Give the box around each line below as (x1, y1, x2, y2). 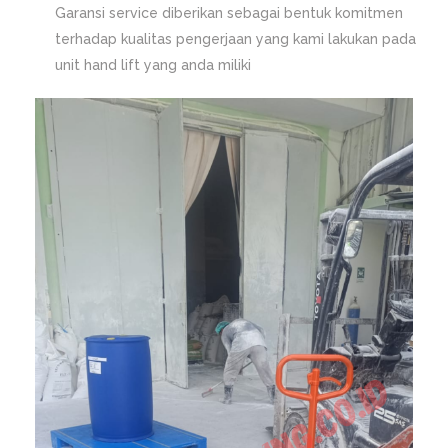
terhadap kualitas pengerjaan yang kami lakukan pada (55, 31, 416, 47)
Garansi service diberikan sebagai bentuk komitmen (55, 5, 403, 21)
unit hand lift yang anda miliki (55, 57, 251, 73)
